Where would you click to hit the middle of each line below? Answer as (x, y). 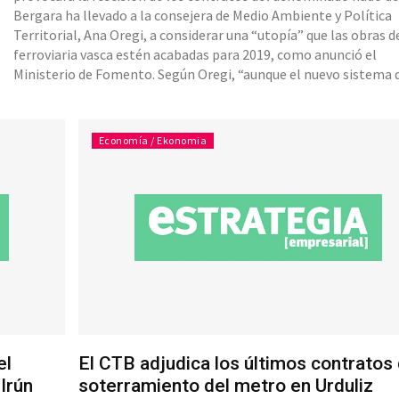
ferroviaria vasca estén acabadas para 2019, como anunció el (195, 55)
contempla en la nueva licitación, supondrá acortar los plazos (201, 114)
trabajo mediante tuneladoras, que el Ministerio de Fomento (197, 94)
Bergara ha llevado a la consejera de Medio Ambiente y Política (203, 16)
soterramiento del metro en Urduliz (225, 386)
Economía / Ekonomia (153, 141)
